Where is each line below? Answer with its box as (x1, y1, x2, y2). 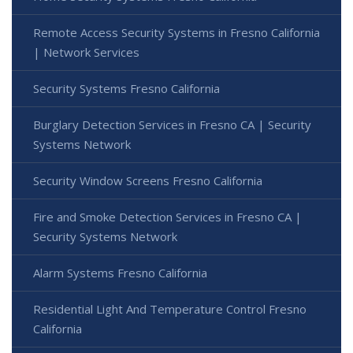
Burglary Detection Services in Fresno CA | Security (33, 117, 311, 133)
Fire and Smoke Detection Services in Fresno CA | (33, 209, 302, 225)
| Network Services (33, 44, 139, 61)
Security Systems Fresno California (33, 80, 220, 97)
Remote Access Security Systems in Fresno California (33, 24, 320, 41)
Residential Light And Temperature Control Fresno (33, 301, 307, 318)
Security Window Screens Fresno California (33, 173, 262, 189)
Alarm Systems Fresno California (33, 265, 207, 281)
